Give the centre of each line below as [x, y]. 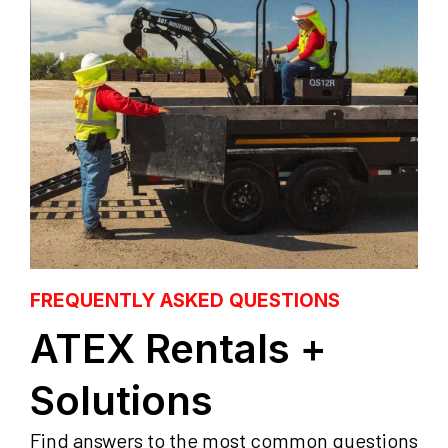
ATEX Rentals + [178, 349]
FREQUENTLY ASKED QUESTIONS [185, 301]
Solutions [121, 401]
